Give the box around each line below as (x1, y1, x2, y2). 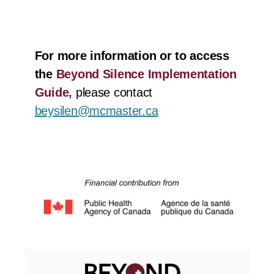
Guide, (34, 86, 76, 100)
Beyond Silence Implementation (56, 67, 237, 81)
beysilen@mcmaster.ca (34, 104, 158, 118)
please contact (75, 86, 153, 100)
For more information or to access (34, 49, 229, 63)
